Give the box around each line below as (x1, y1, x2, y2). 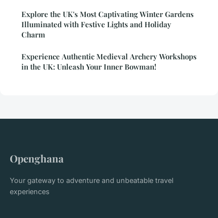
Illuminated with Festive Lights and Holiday (21, 19, 171, 29)
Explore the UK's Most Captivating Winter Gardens (21, 9, 194, 19)
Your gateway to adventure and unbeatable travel (10, 176, 173, 184)
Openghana (10, 151, 64, 165)
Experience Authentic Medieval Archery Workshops (21, 51, 197, 61)
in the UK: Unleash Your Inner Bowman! (21, 61, 156, 72)
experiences (10, 187, 50, 196)
